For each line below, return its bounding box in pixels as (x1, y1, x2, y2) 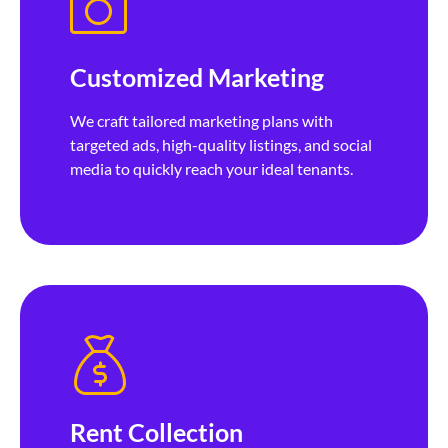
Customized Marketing (70, 61, 324, 92)
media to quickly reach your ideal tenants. (70, 158, 353, 178)
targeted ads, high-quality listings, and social (70, 134, 372, 154)
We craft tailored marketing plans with (70, 110, 333, 130)
